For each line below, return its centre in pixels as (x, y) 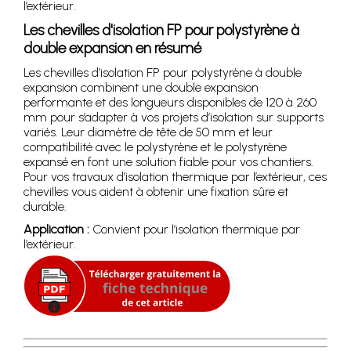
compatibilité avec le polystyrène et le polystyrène (155, 147)
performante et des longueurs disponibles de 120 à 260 (170, 102)
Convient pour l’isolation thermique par (195, 229)
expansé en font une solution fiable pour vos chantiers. (168, 161)
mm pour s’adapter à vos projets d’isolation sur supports (174, 117)
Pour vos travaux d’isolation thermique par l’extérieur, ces (175, 176)
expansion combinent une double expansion (141, 87)
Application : (56, 229)
